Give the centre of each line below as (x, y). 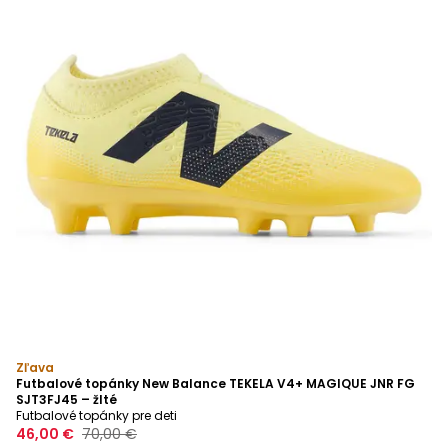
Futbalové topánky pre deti (96, 415)
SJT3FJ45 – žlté (66, 399)
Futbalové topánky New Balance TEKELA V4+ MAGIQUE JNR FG (215, 383)
